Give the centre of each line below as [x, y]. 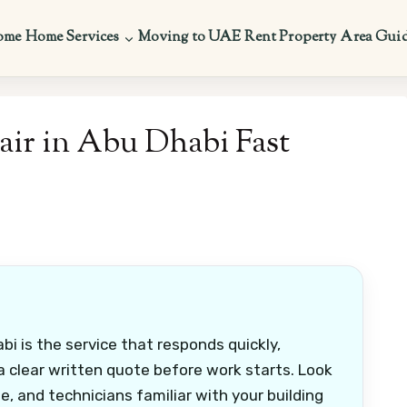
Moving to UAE [189, 38]
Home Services [72, 38]
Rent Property [291, 38]
